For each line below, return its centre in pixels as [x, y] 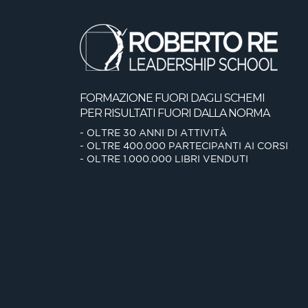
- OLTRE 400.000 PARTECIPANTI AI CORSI [184, 146]
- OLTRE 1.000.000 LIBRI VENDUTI [164, 159]
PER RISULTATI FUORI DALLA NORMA [175, 113]
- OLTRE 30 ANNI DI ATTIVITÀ [153, 133]
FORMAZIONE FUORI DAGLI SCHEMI [172, 98]
